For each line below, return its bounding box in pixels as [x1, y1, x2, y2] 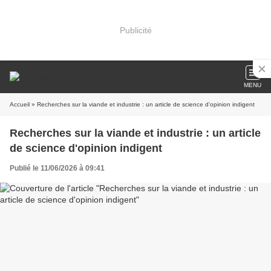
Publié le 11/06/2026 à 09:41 [10, 164, 105, 172]
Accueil [10, 101, 30, 108]
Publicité [119, 25, 152, 35]
